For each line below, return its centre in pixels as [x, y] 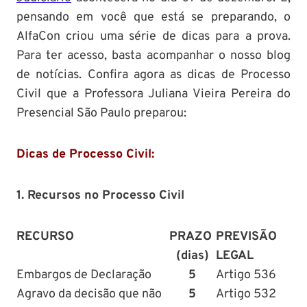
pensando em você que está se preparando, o [153, 17]
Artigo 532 [246, 294]
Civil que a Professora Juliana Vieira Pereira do [153, 94]
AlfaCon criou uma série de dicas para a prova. [153, 36]
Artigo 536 [246, 275]
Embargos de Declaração [84, 275]
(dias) [192, 256]
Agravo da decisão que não [89, 294]
